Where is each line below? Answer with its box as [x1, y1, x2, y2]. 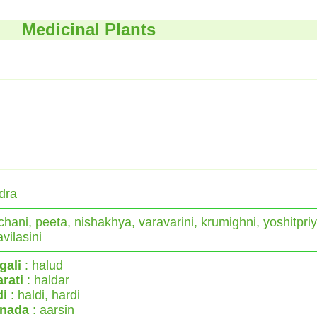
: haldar [23, 272, 69, 287]
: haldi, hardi [7, 287, 80, 302]
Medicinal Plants [22, 19, 156, 39]
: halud [21, 258, 63, 272]
